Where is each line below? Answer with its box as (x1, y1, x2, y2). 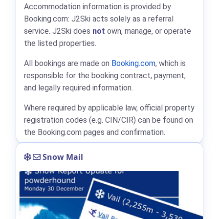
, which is (155, 58, 186, 68)
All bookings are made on (24, 58, 111, 68)
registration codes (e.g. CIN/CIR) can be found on (24, 115, 193, 125)
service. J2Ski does (24, 26, 92, 36)
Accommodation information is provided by (24, 1, 171, 11)
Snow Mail (41, 151, 83, 162)
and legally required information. (24, 83, 133, 92)
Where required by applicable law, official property (24, 103, 195, 112)
